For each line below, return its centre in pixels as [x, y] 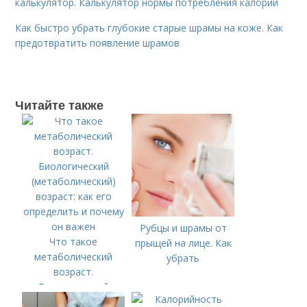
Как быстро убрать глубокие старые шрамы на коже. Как [149, 27]
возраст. [74, 271]
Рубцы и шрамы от [183, 228]
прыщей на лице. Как [183, 243]
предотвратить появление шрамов [98, 42]
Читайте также [60, 105]
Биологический [73, 286]
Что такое [74, 241]
